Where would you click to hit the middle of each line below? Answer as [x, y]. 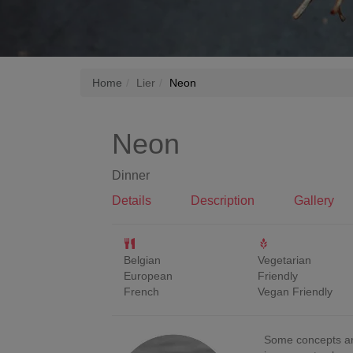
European [148, 276]
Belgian [142, 260]
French [141, 292]
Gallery [314, 201]
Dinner [131, 175]
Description [223, 201]
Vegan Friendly [295, 292]
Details [132, 201]
